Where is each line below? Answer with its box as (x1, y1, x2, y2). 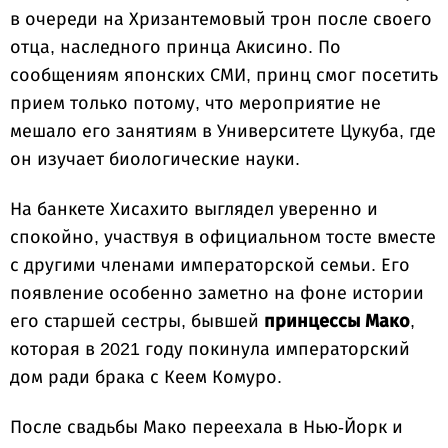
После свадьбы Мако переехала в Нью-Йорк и (10, 417, 403, 438)
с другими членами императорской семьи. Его (10, 255, 410, 276)
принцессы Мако (264, 311, 410, 332)
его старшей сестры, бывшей (10, 311, 264, 332)
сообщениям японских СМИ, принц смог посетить (10, 65, 438, 86)
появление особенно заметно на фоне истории (10, 283, 424, 304)
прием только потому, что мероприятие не (10, 93, 381, 114)
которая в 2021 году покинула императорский (10, 339, 410, 360)
